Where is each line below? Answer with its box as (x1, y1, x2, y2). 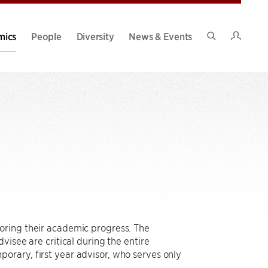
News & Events (129, 29, 192, 42)
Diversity (76, 29, 114, 42)
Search (211, 39, 240, 52)
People (31, 29, 62, 42)
